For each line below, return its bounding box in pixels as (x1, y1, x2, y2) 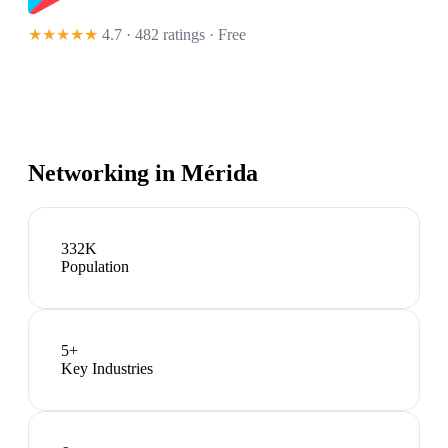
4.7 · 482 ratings (102, 26, 205, 44)
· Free (205, 26, 246, 44)
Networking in (28, 160, 181, 187)
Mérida (181, 160, 258, 187)
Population (61, 258, 129, 276)
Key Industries (61, 360, 153, 378)
